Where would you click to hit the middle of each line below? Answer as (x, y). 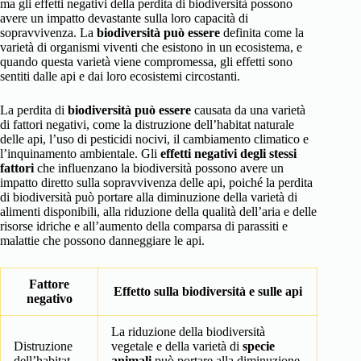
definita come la (262, 33)
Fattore (49, 284)
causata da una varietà (248, 110)
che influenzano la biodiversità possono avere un (159, 168)
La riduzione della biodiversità (188, 332)
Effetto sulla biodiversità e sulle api (207, 292)
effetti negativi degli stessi (228, 154)
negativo (49, 299)
